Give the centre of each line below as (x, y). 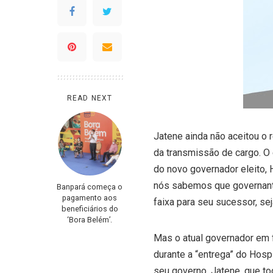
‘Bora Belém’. (90, 220)
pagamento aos (90, 198)
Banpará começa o (90, 187)
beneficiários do (90, 209)
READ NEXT (90, 98)
